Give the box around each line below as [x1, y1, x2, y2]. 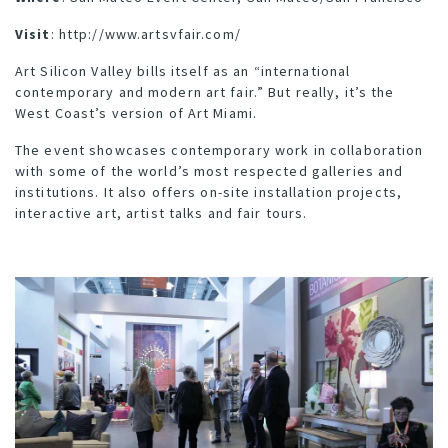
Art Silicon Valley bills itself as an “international [15, 62, 351, 81]
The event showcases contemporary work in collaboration [15, 141, 424, 160]
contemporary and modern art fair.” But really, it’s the [15, 83, 395, 102]
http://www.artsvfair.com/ [58, 25, 241, 44]
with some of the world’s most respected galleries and [15, 162, 404, 181]
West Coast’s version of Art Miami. [15, 104, 258, 123]
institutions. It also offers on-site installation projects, [15, 183, 403, 202]
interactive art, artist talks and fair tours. [15, 204, 308, 223]
